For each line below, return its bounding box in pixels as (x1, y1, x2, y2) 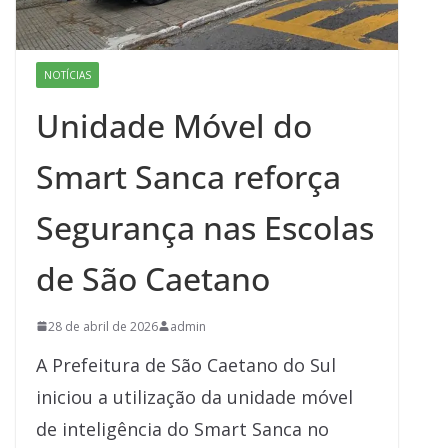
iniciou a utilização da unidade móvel (36, 384, 353, 409)
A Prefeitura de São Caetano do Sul (36, 352, 336, 377)
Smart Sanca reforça (36, 154, 341, 198)
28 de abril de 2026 (48, 317, 158, 335)
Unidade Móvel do (36, 103, 312, 147)
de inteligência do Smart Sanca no (36, 416, 329, 441)
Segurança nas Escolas (36, 205, 374, 249)
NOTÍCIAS (44, 67, 91, 82)
